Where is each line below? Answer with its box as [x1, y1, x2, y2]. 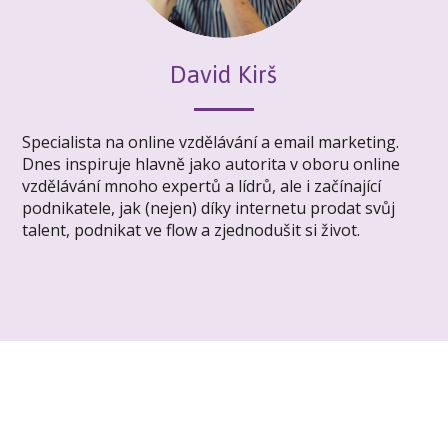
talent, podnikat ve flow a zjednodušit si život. [22, 219, 361, 242]
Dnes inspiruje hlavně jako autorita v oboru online [22, 153, 401, 176]
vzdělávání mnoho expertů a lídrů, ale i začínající [22, 175, 382, 198]
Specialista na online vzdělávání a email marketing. [22, 131, 400, 154]
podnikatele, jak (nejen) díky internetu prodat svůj [22, 197, 396, 220]
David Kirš [169, 50, 277, 98]
